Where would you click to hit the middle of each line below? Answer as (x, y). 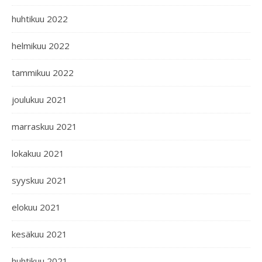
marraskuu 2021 (44, 126)
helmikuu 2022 (41, 46)
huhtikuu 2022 (40, 19)
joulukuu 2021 (39, 99)
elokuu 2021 (36, 207)
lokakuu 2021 (38, 153)
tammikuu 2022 (43, 73)
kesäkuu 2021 (39, 234)
